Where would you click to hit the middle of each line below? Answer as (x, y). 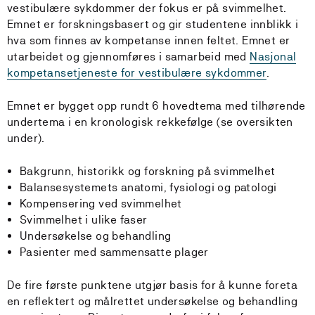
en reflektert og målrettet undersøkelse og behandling (153, 301)
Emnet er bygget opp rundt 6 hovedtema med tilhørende (156, 106)
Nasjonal (273, 57)
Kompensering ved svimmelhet (101, 204)
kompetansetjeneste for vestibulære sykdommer (137, 73)
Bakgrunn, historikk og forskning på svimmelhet (148, 171)
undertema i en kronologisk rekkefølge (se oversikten (150, 122)
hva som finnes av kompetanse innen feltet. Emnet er (149, 40)
